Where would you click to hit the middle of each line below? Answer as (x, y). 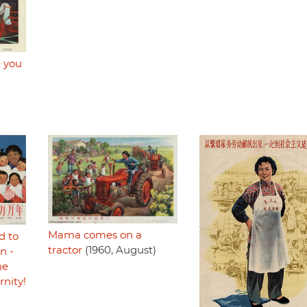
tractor (65, 251)
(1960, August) (119, 251)
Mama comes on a (95, 236)
